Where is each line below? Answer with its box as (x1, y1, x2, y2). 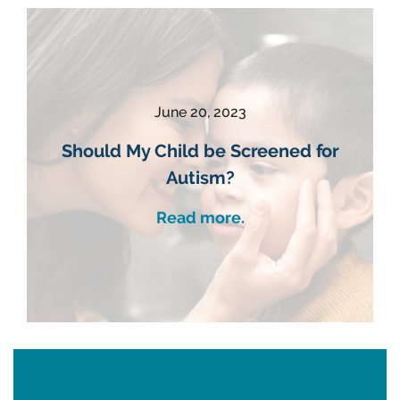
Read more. (155, 207, 245, 227)
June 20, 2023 (154, 103, 246, 121)
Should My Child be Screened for (61, 139, 339, 162)
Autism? (165, 166, 235, 188)
